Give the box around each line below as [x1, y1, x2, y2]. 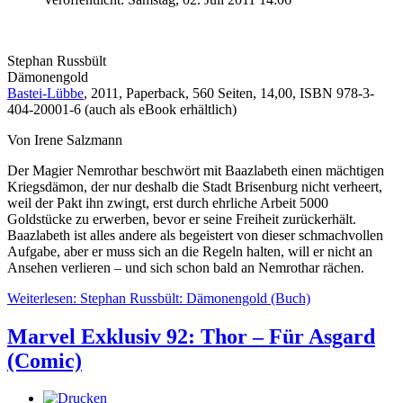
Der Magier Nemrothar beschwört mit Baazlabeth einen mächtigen [7, 162, 384, 178]
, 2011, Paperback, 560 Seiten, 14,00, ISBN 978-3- [84, 85, 374, 101]
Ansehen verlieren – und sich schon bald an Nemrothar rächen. [7, 259, 364, 275]
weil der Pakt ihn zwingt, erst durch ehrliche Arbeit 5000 [7, 194, 328, 210]
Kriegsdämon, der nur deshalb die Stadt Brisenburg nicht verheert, [7, 178, 382, 194]
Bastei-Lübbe [7, 85, 84, 101]
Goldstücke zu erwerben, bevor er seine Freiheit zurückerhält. [7, 210, 356, 227]
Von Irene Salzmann [7, 131, 122, 148]
